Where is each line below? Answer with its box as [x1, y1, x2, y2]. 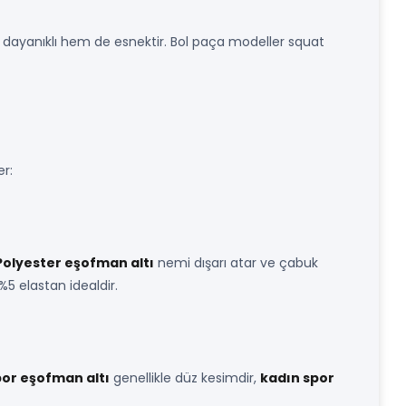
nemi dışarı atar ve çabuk [154, 254, 318, 272]
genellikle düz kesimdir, [110, 369, 260, 387]
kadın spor [260, 369, 334, 387]
